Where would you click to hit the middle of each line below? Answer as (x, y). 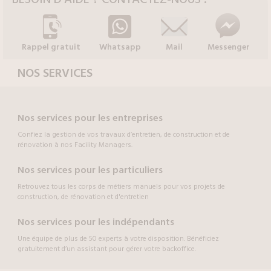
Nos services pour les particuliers (90, 170)
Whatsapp (120, 47)
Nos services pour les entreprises (90, 118)
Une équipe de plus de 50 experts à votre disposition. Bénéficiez (118, 239)
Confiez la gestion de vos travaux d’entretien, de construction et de (124, 135)
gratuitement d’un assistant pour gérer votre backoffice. (107, 249)
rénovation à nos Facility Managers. (75, 145)
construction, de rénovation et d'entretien (83, 197)
